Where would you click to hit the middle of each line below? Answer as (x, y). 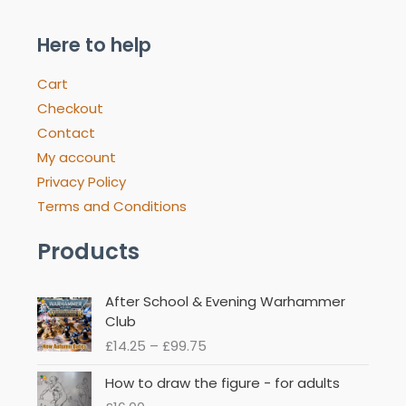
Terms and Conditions (111, 207)
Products (88, 252)
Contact (66, 133)
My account (76, 158)
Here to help (94, 44)
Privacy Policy (81, 182)
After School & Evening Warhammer (225, 302)
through (232, 353)
